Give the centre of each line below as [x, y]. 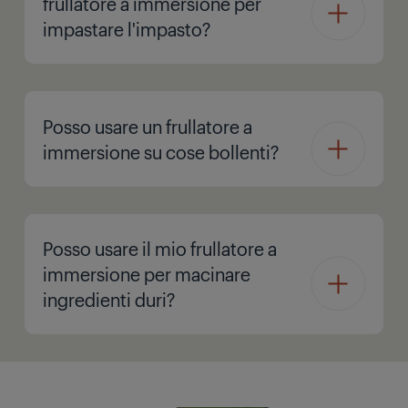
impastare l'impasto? [127, 29]
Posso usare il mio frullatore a [160, 248]
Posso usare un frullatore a [148, 126]
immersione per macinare [147, 274]
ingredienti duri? [109, 299]
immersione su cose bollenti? [161, 151]
